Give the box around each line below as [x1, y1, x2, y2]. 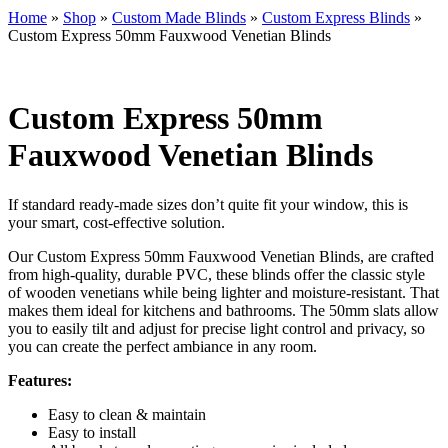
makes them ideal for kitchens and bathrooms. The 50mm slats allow [8, 301, 439, 319]
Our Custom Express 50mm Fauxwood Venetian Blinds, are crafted [8, 247, 434, 265]
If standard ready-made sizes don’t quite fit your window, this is [8, 195, 408, 213]
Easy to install [48, 423, 136, 441]
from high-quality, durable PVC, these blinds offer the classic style [8, 265, 425, 283]
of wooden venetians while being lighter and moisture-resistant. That [8, 283, 439, 301]
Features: [8, 371, 72, 389]
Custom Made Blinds [112, 9, 246, 26]
